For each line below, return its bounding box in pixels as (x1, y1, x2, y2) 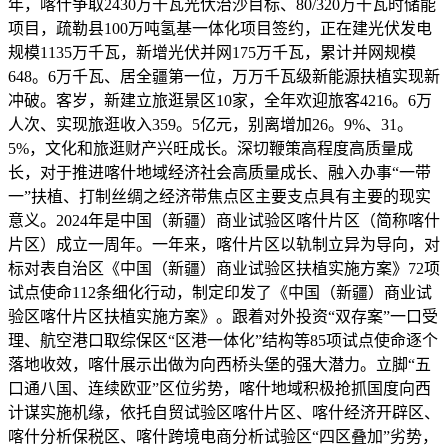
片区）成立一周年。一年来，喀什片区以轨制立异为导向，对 (8, 235, 440, 253)
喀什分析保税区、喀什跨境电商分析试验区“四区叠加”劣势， (8, 427, 438, 445)
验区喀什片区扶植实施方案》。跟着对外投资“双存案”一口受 (8, 307, 438, 325)
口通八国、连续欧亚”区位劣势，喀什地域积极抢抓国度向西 (8, 379, 431, 397)
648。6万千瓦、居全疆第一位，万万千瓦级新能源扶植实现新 (8, 67, 440, 85)
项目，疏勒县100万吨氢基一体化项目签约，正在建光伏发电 (8, 19, 432, 37)
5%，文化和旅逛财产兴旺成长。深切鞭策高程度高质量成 (8, 139, 413, 157)
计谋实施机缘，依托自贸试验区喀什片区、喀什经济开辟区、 (8, 403, 440, 421)
